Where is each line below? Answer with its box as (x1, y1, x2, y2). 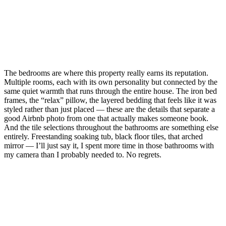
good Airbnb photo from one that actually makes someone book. (4, 114, 208, 123)
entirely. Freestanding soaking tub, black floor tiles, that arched (4, 132, 203, 141)
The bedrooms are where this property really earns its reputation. (4, 69, 208, 77)
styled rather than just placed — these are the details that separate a (4, 105, 215, 114)
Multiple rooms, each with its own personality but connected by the (4, 78, 217, 86)
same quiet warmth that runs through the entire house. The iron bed (4, 87, 217, 95)
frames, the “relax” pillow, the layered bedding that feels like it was (4, 96, 216, 104)
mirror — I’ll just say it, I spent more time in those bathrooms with (4, 141, 214, 150)
